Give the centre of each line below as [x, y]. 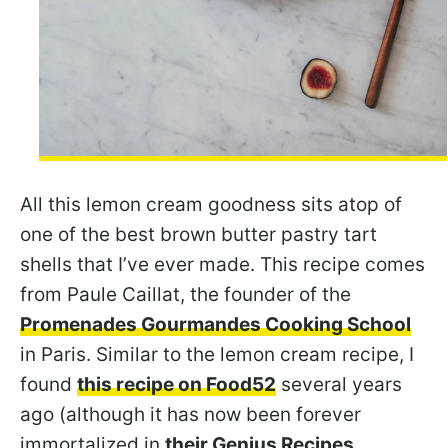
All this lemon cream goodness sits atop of [211, 204]
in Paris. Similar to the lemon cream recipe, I [217, 354]
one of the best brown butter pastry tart [198, 234]
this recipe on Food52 [176, 384]
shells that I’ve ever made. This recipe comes [222, 264]
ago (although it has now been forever [190, 414]
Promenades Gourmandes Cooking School [215, 324]
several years [339, 384]
